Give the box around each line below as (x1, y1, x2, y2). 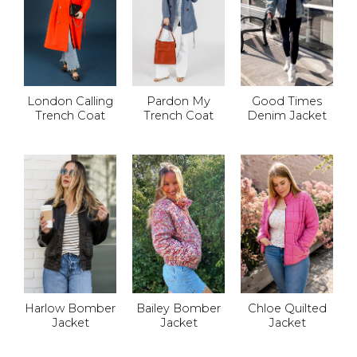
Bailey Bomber (136, 301, 221, 316)
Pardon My (147, 94, 210, 109)
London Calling (27, 94, 113, 109)
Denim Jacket (247, 108, 327, 124)
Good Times (252, 94, 322, 109)
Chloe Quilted (247, 301, 327, 316)
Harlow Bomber (25, 301, 116, 316)
